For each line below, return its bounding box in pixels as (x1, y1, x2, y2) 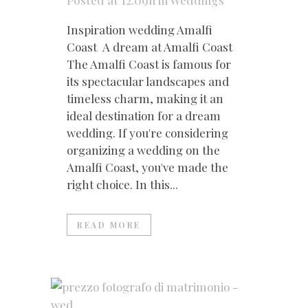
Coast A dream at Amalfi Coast (67, 39, 232, 55)
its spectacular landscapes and (67, 74, 229, 89)
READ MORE (77, 219, 141, 231)
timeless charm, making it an (67, 91, 223, 107)
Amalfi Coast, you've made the (67, 159, 228, 175)
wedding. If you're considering (67, 125, 228, 141)
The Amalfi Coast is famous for (67, 56, 231, 72)
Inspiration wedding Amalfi (67, 22, 212, 38)
